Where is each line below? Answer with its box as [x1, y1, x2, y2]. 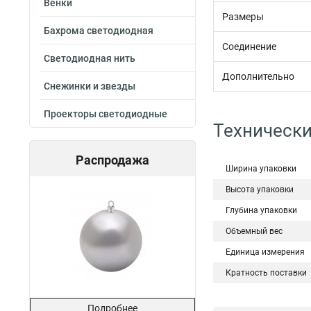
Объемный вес [226, 226, 283, 236]
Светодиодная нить [44, 53, 135, 64]
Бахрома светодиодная [44, 25, 153, 36]
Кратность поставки [226, 268, 307, 278]
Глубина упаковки [226, 205, 297, 215]
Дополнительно [222, 71, 294, 82]
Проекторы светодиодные [44, 108, 167, 119]
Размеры [222, 11, 264, 22]
